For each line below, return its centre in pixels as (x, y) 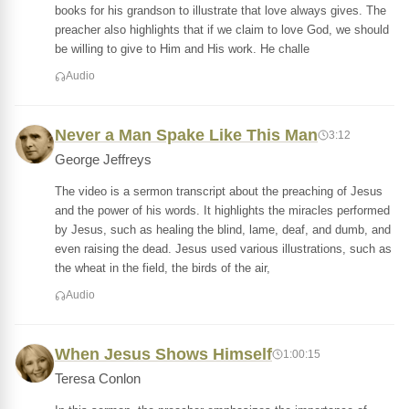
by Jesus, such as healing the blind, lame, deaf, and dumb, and (223, 230)
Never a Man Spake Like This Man (186, 135)
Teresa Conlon (98, 379)
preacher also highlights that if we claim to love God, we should (222, 30)
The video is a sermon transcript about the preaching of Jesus (219, 191)
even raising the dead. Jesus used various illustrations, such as (223, 249)
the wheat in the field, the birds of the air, (163, 268)
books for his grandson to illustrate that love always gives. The (220, 10)
